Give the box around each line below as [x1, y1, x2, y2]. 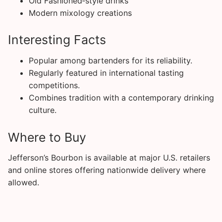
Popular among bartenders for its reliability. [28, 55, 192, 65]
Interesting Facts [8, 32, 106, 48]
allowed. [8, 177, 39, 188]
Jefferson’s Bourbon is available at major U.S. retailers [8, 153, 210, 163]
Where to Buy [8, 129, 86, 145]
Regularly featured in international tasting [28, 67, 184, 78]
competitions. [28, 80, 80, 90]
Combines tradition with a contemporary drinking [28, 92, 214, 103]
